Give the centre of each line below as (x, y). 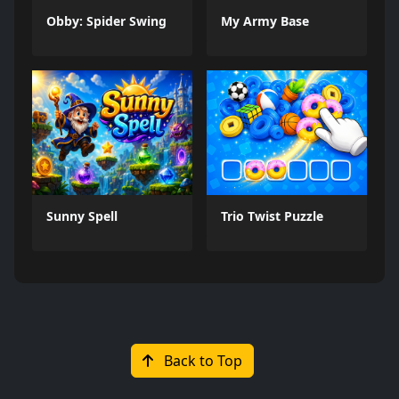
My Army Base (265, 21)
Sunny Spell (82, 216)
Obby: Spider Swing (106, 21)
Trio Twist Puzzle (272, 216)
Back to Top (201, 361)
